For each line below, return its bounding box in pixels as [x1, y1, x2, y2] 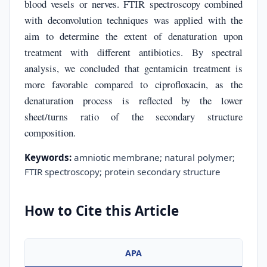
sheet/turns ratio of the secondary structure [24, 109, 243, 123]
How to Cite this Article [24, 201, 179, 220]
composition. [24, 125, 76, 139]
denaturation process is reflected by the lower [24, 93, 243, 107]
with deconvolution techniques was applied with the [24, 13, 243, 27]
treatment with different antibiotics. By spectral [24, 45, 243, 59]
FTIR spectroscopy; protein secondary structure [24, 165, 221, 178]
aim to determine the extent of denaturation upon [24, 29, 243, 43]
